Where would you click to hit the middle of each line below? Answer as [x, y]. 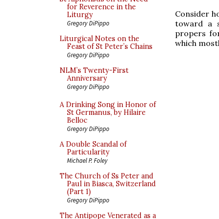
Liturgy [80, 15]
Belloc [77, 120]
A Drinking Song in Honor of [108, 105]
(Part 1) [79, 192]
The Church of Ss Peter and [107, 176]
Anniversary [87, 78]
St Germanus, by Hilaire [106, 112]
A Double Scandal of [93, 144]
